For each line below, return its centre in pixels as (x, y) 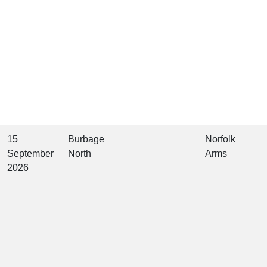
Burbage (86, 139)
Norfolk (220, 139)
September (30, 154)
